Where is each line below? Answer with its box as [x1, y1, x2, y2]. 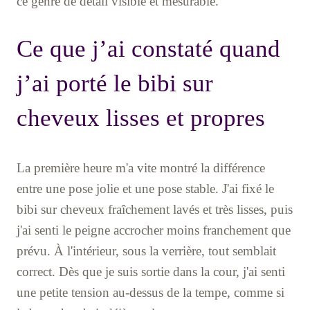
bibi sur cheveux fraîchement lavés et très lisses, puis [17, 201, 293, 217]
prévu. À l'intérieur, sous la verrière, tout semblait [17, 243, 276, 258]
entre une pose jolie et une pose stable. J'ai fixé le [17, 181, 274, 196]
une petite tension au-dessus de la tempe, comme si [17, 284, 284, 300]
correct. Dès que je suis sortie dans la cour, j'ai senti [17, 264, 285, 279]
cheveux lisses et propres [17, 104, 265, 131]
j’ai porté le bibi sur [17, 69, 213, 97]
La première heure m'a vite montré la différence [17, 160, 265, 175]
